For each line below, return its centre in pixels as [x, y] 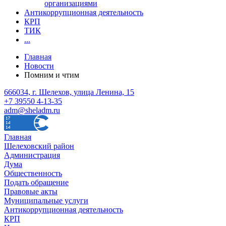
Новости [39, 66]
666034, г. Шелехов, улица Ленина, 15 [69, 92]
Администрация [32, 155]
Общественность [33, 173]
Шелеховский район [39, 146]
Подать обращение [36, 182]
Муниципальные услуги [46, 200]
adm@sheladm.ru [32, 110]
